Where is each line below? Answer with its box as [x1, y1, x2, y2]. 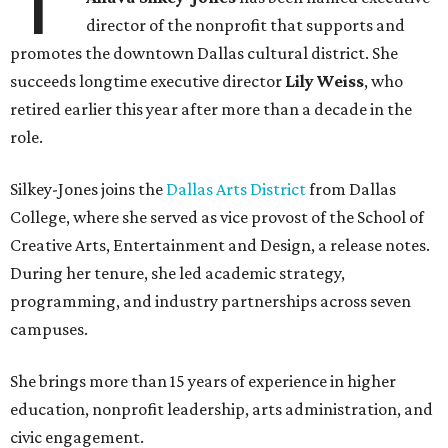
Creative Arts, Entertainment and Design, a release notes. [10, 235, 430, 256]
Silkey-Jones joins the [10, 179, 166, 200]
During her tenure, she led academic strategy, [10, 263, 345, 284]
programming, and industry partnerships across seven [10, 291, 411, 312]
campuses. [10, 319, 88, 340]
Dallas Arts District [166, 179, 306, 200]
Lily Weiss [285, 71, 364, 92]
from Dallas [306, 179, 396, 200]
